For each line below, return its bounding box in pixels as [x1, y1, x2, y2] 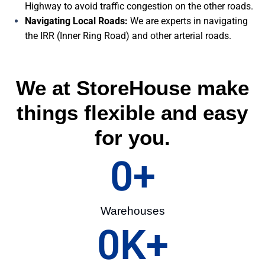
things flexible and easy [17, 101, 248, 125]
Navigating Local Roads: [25, 15, 128, 27]
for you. [94, 126, 170, 150]
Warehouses [100, 205, 165, 218]
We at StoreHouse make [15, 76, 249, 100]
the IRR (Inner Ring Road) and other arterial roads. [25, 30, 231, 42]
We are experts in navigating [128, 15, 248, 27]
